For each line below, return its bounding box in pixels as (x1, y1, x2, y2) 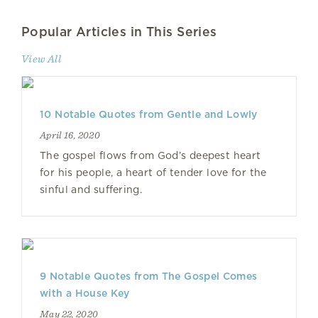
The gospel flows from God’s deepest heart (40, 150, 261, 161)
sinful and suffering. (40, 184, 142, 195)
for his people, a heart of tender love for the (40, 167, 267, 178)
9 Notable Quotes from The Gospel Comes (40, 270, 258, 282)
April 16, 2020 (40, 129, 100, 141)
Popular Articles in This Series (21, 24, 217, 39)
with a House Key (40, 287, 130, 299)
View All (21, 53, 62, 65)
